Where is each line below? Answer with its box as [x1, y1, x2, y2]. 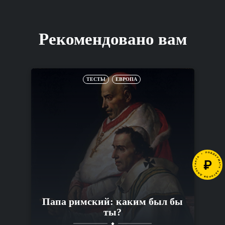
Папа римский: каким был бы [42, 195, 183, 207]
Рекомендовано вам [38, 30, 187, 48]
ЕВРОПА [116, 76, 137, 82]
